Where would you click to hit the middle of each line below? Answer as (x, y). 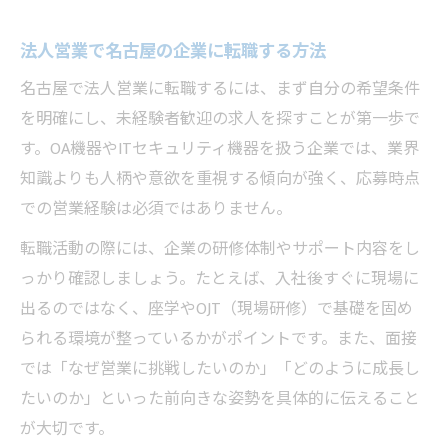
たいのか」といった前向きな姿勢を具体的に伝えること (220, 399)
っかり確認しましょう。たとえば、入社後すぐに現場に (219, 279)
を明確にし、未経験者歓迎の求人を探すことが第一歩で (220, 119)
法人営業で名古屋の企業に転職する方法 (173, 51)
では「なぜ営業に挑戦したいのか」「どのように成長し (220, 369)
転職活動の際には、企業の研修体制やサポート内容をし (220, 249)
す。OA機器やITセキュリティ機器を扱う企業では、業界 (219, 149)
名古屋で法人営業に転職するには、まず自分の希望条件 (220, 89)
